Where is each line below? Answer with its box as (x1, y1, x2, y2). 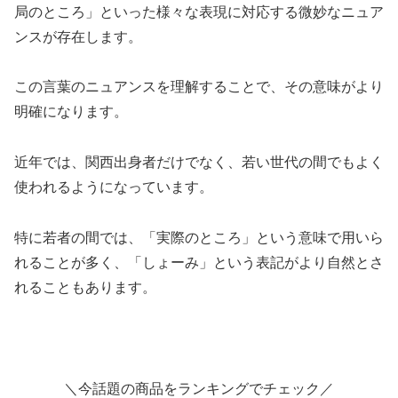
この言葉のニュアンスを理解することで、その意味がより (14, 79, 384, 95)
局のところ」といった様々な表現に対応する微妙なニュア (14, 4, 384, 20)
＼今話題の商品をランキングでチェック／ (64, 380, 334, 396)
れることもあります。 (14, 280, 156, 296)
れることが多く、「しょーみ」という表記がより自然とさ (14, 255, 384, 271)
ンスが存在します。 (14, 28, 142, 44)
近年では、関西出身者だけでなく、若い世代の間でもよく (14, 155, 384, 171)
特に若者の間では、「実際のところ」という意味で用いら (14, 230, 384, 246)
